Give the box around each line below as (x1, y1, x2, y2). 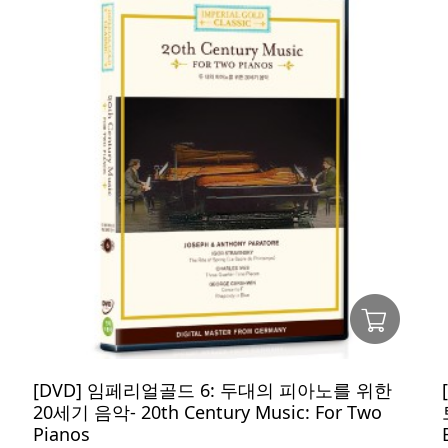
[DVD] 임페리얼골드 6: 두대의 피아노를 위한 (33, 378, 392, 402)
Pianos (33, 422, 90, 446)
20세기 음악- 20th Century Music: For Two (33, 400, 382, 424)
